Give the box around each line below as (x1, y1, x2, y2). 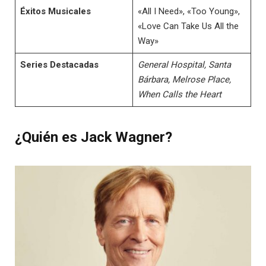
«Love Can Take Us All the (137, 20, 239, 31)
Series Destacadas (20, 59, 99, 70)
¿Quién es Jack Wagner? (15, 128, 172, 145)
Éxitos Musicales (20, 5, 91, 17)
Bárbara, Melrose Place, (137, 74, 231, 85)
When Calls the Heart (137, 88, 221, 100)
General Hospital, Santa (137, 59, 231, 70)
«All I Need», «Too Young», (137, 5, 240, 17)
